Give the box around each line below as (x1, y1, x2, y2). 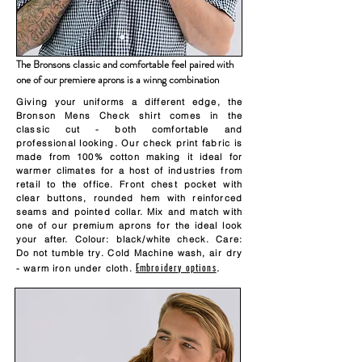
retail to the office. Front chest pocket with (16, 179, 242, 190)
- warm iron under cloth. (16, 263, 136, 274)
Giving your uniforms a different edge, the (16, 96, 242, 107)
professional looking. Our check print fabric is (16, 137, 242, 149)
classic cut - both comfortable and (16, 124, 242, 135)
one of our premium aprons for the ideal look (16, 220, 242, 231)
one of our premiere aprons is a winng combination (16, 72, 219, 87)
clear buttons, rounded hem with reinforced (16, 192, 242, 204)
